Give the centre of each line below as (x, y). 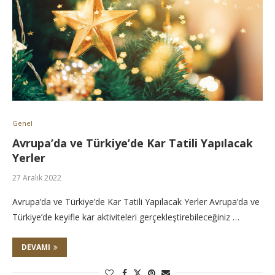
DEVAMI (36, 247)
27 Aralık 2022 (37, 178)
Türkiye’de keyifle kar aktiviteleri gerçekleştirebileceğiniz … (126, 217)
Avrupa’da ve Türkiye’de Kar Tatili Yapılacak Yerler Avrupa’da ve (136, 202)
